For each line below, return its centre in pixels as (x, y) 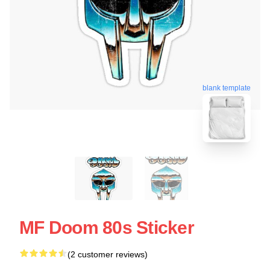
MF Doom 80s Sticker (107, 227)
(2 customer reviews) (108, 254)
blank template (227, 86)
